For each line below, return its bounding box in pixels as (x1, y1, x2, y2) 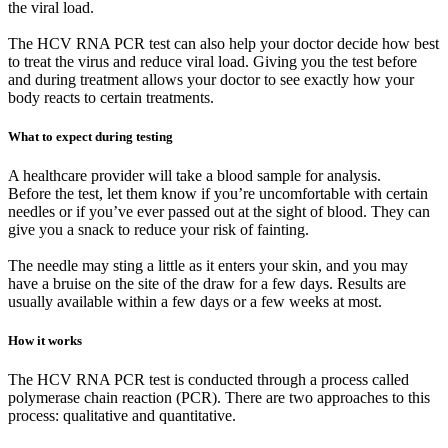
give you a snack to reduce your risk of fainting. (8, 221, 309, 239)
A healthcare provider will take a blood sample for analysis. (8, 167, 381, 185)
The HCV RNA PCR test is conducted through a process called (8, 371, 409, 389)
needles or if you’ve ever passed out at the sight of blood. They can (8, 203, 430, 221)
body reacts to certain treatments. (8, 88, 214, 106)
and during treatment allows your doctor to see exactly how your (8, 70, 414, 88)
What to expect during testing (8, 128, 173, 144)
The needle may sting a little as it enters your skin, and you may (8, 257, 408, 275)
